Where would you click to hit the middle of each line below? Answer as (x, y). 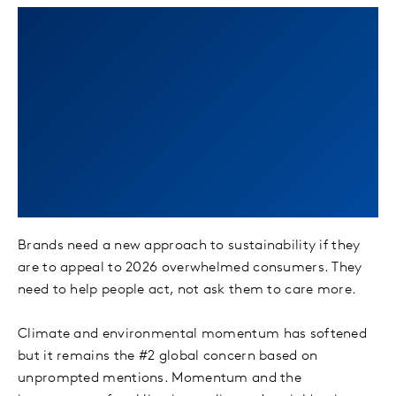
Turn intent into (198, 30)
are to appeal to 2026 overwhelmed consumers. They (190, 268)
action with (198, 76)
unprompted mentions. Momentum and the (160, 378)
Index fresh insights (198, 168)
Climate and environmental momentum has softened (193, 334)
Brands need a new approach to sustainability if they (189, 246)
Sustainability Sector (198, 122)
